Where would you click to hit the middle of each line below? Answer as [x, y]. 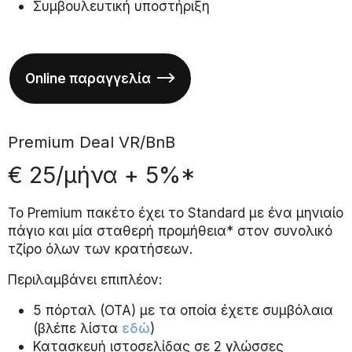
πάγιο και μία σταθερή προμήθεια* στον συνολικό [170, 231]
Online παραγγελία [88, 79]
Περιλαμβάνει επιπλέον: [85, 280]
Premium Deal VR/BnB [92, 142]
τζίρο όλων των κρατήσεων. [101, 249]
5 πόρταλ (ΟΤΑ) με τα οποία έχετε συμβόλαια [183, 310]
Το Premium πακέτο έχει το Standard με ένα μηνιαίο [176, 213]
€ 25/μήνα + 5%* [102, 175]
